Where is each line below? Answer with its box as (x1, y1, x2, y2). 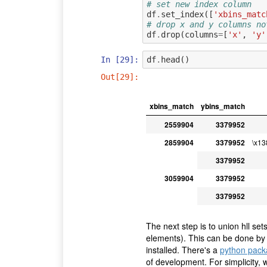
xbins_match (149, 101, 194, 112)
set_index (160, 9, 204, 19)
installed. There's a (145, 243, 220, 256)
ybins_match (200, 101, 245, 112)
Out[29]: (101, 72, 139, 82)
